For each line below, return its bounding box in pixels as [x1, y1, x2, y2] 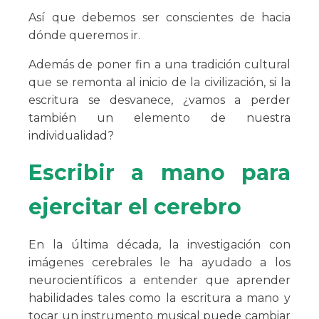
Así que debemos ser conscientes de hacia [28, 11, 291, 25]
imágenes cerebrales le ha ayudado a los [28, 256, 291, 270]
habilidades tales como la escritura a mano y [28, 291, 291, 305]
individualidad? [28, 129, 114, 143]
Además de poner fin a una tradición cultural [28, 58, 291, 72]
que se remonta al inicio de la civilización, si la [28, 75, 291, 90]
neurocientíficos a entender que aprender [28, 273, 291, 288]
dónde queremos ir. [28, 28, 140, 43]
